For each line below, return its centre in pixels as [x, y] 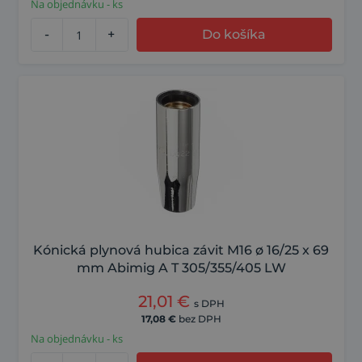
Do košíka [234, 35]
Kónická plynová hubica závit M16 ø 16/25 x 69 [181, 250]
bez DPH [200, 319]
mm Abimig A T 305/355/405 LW [181, 268]
